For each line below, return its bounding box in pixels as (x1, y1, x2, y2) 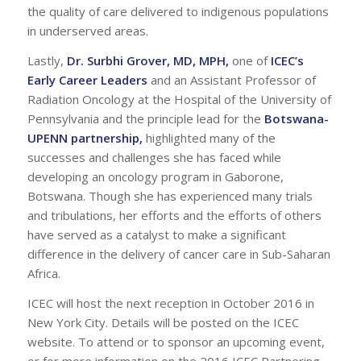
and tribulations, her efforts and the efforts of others (27, 207, 322, 224)
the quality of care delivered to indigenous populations (27, 3, 329, 20)
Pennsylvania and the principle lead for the (27, 110, 264, 127)
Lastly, (27, 52, 67, 69)
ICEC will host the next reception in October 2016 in (27, 294, 314, 311)
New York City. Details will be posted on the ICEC (27, 313, 299, 330)
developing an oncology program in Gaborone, (27, 168, 284, 185)
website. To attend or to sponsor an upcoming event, (27, 333, 325, 350)
